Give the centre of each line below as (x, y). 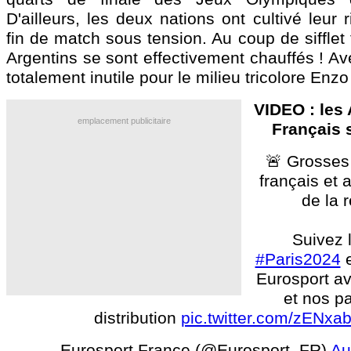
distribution (137, 318)
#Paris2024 (298, 259)
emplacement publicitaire (124, 121)
